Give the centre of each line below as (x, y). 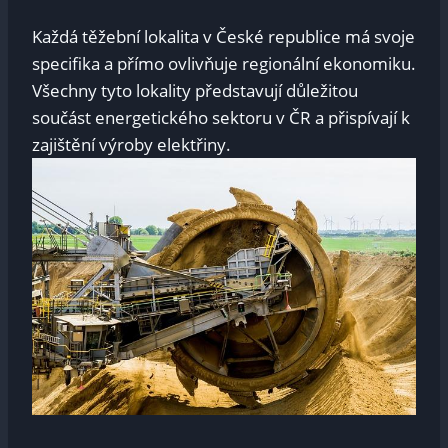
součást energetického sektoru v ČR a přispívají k (221, 118)
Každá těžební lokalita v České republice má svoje (223, 37)
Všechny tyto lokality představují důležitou (195, 91)
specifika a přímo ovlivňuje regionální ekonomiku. (224, 64)
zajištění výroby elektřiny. (131, 145)
